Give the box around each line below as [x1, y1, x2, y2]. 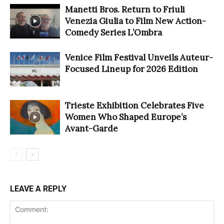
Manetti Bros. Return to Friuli [65, 3, 185, 15]
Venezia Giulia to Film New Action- [65, 15, 206, 26]
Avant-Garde [65, 122, 118, 134]
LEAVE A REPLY [10, 183, 66, 193]
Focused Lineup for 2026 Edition [65, 63, 198, 74]
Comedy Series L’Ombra [65, 26, 162, 38]
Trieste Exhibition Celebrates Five [65, 99, 204, 111]
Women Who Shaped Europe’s [65, 111, 186, 122]
